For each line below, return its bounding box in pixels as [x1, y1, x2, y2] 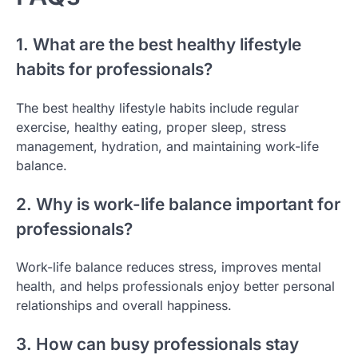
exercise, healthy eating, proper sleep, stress [16, 118, 286, 135]
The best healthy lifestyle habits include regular [16, 99, 299, 116]
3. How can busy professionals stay [16, 334, 299, 355]
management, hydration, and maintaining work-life [16, 137, 319, 154]
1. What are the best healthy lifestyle [16, 34, 301, 54]
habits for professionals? [16, 58, 213, 79]
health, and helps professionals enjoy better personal [16, 278, 335, 295]
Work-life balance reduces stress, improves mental [16, 259, 321, 276]
